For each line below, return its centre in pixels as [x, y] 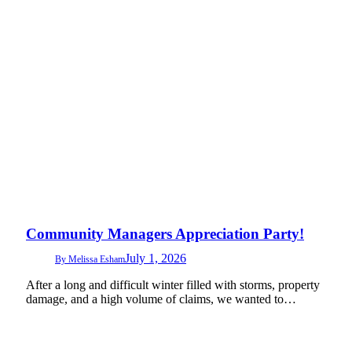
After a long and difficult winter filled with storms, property [173, 285]
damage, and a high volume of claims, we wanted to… [161, 299]
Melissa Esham [97, 260]
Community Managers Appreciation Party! [165, 234]
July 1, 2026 [156, 258]
